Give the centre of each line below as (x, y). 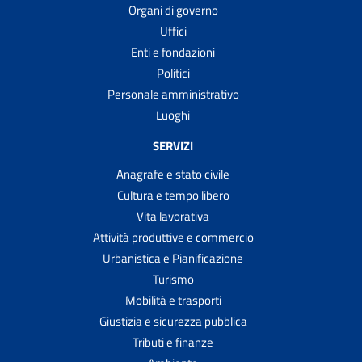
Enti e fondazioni (173, 53)
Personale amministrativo (173, 95)
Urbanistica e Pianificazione (173, 258)
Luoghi (173, 116)
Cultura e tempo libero (173, 195)
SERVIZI (173, 145)
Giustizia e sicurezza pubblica (173, 321)
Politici (173, 74)
